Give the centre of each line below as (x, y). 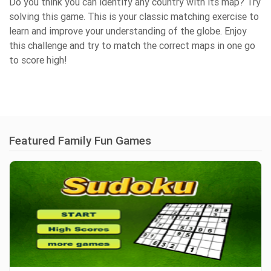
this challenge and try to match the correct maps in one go (132, 46)
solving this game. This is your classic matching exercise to (134, 17)
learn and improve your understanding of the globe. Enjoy (128, 31)
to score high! (38, 60)
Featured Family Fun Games (80, 141)
